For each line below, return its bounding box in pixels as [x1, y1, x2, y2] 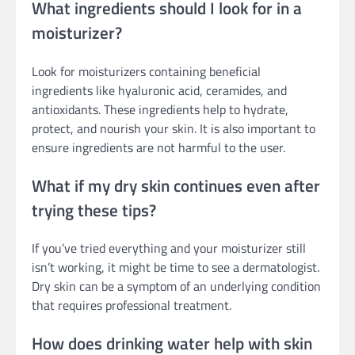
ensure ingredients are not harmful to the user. [32, 137, 285, 157]
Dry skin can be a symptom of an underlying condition [32, 277, 321, 296]
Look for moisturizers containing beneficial [32, 61, 261, 81]
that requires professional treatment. [32, 296, 231, 315]
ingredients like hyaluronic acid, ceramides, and [32, 80, 287, 100]
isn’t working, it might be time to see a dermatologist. [32, 258, 319, 277]
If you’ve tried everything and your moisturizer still [32, 239, 306, 258]
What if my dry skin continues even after [32, 172, 320, 198]
